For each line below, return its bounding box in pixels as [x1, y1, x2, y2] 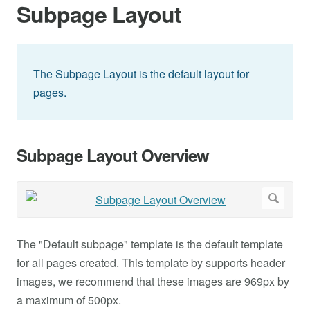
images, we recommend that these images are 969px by [17, 273, 289, 290]
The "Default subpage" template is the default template [17, 236, 283, 253]
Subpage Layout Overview [17, 143, 209, 167]
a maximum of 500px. [17, 292, 121, 309]
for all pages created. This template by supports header [17, 255, 285, 271]
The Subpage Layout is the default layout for [33, 66, 249, 82]
